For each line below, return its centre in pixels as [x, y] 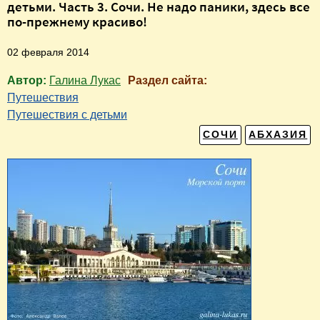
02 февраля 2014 [48, 52]
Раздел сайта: [169, 80]
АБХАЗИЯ [278, 135]
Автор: [28, 80]
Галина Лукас [85, 80]
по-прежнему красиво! [77, 21]
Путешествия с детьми [67, 114]
